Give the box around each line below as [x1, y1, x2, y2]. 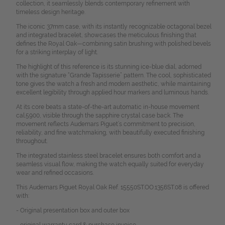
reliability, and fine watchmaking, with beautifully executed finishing [16, 129, 204, 137]
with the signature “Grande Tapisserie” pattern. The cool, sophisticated [16, 72, 211, 79]
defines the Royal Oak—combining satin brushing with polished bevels [16, 40, 211, 48]
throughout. [16, 138, 48, 145]
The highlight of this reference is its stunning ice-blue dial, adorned [16, 63, 201, 71]
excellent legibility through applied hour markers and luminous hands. [16, 89, 209, 96]
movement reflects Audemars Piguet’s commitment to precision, [16, 121, 195, 128]
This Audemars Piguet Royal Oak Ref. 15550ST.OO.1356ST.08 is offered [16, 184, 209, 191]
